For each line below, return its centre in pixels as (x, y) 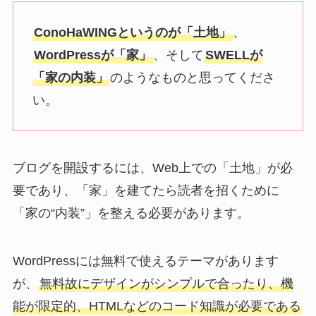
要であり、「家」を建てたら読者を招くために (146, 190)
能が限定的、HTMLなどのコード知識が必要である (157, 306)
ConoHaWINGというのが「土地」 (132, 33)
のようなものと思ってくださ (192, 78)
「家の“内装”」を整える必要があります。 (131, 213)
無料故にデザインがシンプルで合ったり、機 (166, 283)
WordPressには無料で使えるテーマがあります (145, 261)
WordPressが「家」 (92, 55)
